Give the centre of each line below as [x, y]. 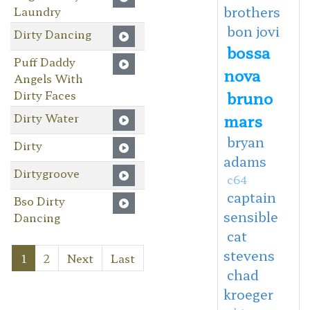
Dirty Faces [45, 94]
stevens [249, 255]
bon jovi [253, 31]
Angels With [48, 78]
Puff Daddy [44, 61]
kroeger [248, 294]
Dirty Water [46, 117]
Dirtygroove [46, 173]
